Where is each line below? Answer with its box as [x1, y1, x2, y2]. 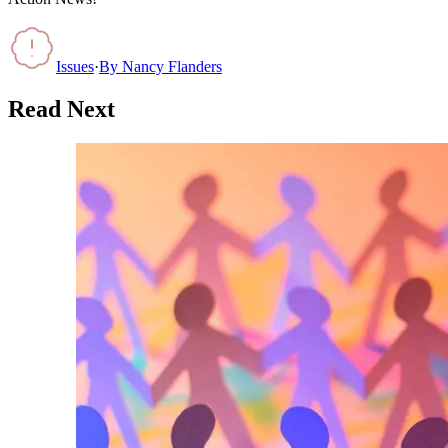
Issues [56, 57, 94, 75]
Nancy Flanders [122, 57, 222, 75]
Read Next [8, 95, 115, 122]
